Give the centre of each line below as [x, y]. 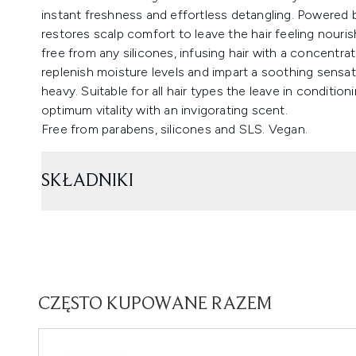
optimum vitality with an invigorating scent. [164, 110]
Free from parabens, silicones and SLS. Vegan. [174, 129]
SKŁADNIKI [87, 181]
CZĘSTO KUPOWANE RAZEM [155, 304]
